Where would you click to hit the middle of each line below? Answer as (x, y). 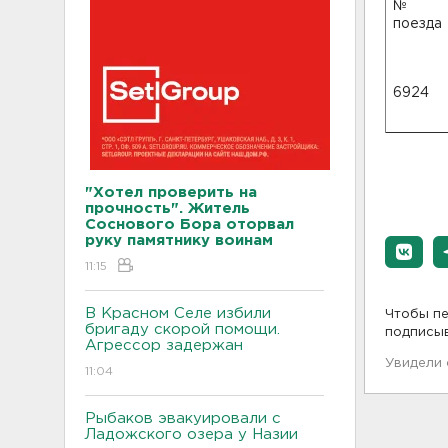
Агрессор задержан (164, 345)
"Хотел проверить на (171, 192)
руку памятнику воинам (179, 240)
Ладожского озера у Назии (191, 434)
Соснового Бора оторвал (189, 224)
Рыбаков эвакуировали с (183, 418)
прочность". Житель (167, 208)
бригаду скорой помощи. (182, 329)
